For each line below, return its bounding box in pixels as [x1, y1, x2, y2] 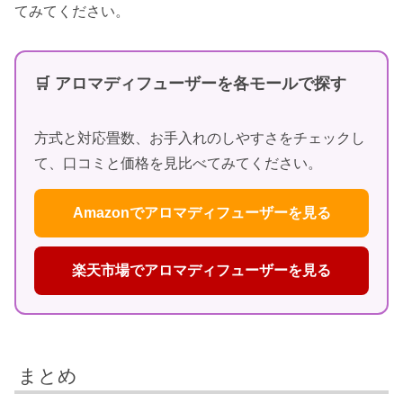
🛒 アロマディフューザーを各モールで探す [34, 74, 346, 93]
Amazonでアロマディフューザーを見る [72, 205, 331, 221]
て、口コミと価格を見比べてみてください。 [34, 156, 322, 172]
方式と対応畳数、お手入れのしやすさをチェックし [34, 130, 365, 147]
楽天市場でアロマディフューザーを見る [72, 263, 331, 279]
